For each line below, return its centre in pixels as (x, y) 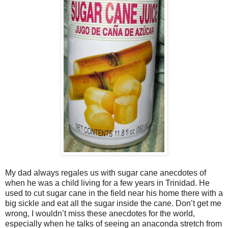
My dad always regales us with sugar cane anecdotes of (106, 173)
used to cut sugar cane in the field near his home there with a (114, 193)
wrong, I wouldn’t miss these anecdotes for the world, (100, 213)
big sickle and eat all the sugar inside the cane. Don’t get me (113, 203)
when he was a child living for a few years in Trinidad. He (107, 183)
